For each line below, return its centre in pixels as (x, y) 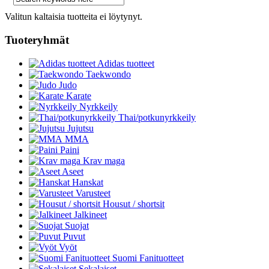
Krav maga (104, 160)
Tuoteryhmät (37, 40)
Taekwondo (108, 74)
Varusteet (93, 193)
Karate (79, 95)
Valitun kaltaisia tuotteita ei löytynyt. (74, 17)
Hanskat (88, 182)
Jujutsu (80, 128)
